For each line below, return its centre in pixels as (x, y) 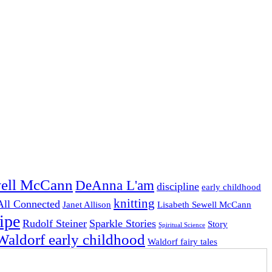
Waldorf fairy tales (182, 242)
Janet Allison (87, 205)
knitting (134, 204)
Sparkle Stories (123, 224)
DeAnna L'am (115, 186)
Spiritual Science (182, 225)
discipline (178, 187)
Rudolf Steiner (55, 224)
